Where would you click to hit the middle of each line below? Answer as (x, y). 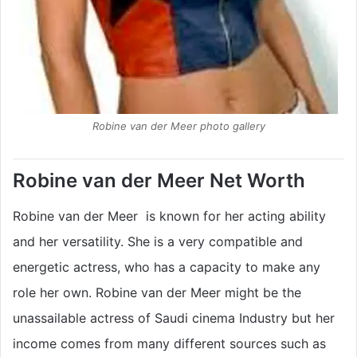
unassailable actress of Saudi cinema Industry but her (174, 318)
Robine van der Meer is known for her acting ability (169, 216)
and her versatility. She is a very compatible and (158, 241)
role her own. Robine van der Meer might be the (157, 292)
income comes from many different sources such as (169, 343)
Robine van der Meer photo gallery (178, 126)
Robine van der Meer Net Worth (159, 180)
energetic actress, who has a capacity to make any (167, 267)
